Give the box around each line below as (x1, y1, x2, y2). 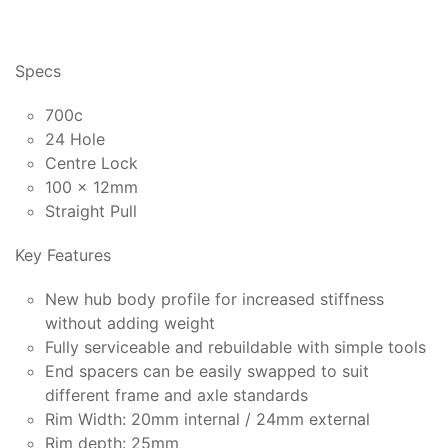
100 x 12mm (45, 176, 138, 197)
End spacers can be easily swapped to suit (45, 360, 369, 381)
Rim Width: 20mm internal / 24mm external (45, 408, 370, 429)
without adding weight (45, 312, 215, 333)
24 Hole (45, 128, 105, 149)
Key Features (15, 244, 111, 265)
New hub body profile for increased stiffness (45, 288, 384, 309)
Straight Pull (45, 200, 137, 221)
